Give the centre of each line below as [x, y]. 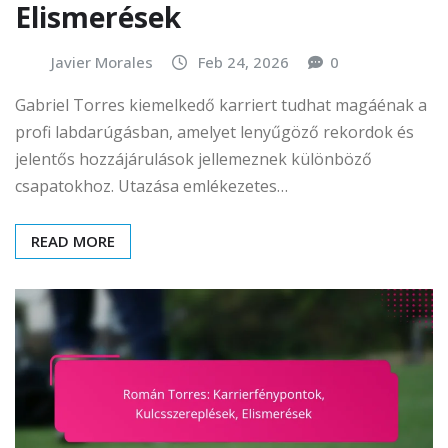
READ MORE [73, 241]
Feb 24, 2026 [243, 61]
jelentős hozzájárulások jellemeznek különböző [193, 159]
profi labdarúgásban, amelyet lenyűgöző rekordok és [214, 132]
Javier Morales [102, 61]
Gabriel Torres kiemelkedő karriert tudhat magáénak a [221, 105]
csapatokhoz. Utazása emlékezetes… [151, 186]
